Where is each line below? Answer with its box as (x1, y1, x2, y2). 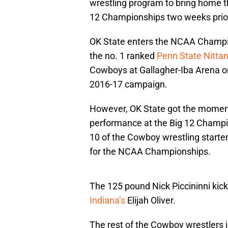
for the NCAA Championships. (90, 146, 211, 157)
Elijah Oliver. (125, 195, 176, 206)
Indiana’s (90, 195, 125, 206)
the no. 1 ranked (90, 50, 157, 62)
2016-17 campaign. (90, 79, 167, 90)
